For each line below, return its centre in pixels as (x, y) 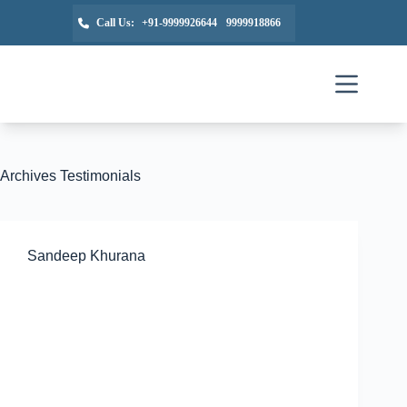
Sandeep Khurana (86, 256)
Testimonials (99, 176)
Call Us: (115, 22)
